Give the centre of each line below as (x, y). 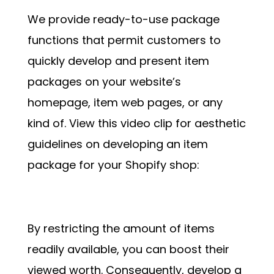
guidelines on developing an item (117, 144)
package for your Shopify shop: (113, 165)
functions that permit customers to (124, 40)
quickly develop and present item (118, 61)
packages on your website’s (104, 82)
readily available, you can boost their (128, 250)
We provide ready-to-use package (123, 20)
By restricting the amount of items (121, 229)
